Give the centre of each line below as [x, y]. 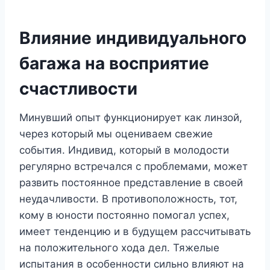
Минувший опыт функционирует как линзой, [131, 117]
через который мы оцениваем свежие [116, 133]
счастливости [78, 88]
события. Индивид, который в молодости [124, 150]
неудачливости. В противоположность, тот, [128, 199]
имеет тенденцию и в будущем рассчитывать [135, 231]
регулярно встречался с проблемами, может [133, 166]
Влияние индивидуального [133, 38]
